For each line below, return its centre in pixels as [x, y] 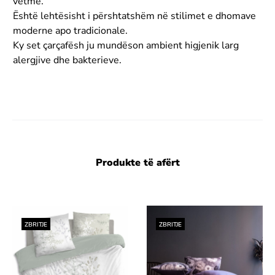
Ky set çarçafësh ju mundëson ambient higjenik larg [126, 45]
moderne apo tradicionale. [70, 30]
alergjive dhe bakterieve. [67, 60]
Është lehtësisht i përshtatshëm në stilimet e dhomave [134, 16]
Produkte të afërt [137, 162]
